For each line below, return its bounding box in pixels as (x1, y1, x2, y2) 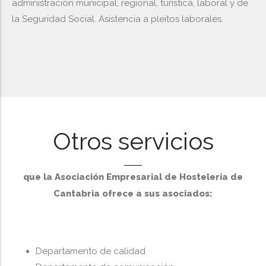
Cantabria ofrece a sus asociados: (53, 188, 213, 199)
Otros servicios (52, 127, 214, 155)
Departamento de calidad (36, 246, 145, 256)
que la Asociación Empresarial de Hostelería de (23, 172, 243, 182)
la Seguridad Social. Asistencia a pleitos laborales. (12, 14, 223, 24)
